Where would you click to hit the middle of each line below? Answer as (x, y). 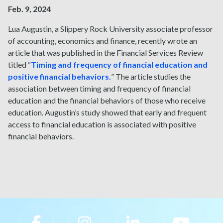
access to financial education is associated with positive (102, 124)
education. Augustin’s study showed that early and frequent (107, 112)
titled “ (19, 65)
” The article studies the (151, 77)
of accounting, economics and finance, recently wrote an (103, 41)
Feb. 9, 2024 (29, 9)
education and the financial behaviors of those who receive (107, 101)
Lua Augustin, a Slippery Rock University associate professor (111, 29)
